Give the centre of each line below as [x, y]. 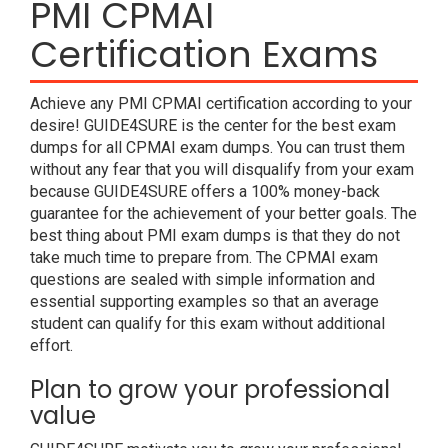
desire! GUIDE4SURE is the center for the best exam [213, 125]
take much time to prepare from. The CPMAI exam [204, 257]
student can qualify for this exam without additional [207, 323]
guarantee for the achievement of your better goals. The [223, 213]
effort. [51, 345]
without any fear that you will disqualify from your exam [222, 169]
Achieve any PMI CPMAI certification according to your [221, 103]
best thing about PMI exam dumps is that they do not [215, 235]
